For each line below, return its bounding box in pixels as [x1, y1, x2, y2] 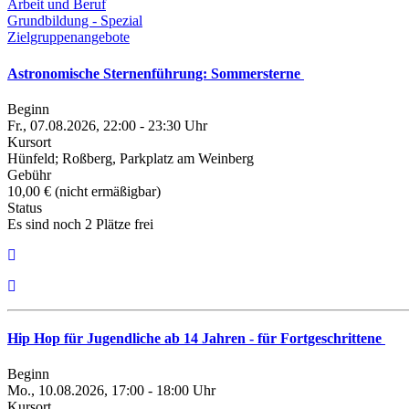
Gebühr [7, 166, 51, 183]
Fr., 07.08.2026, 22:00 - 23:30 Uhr [7, 117, 207, 133]
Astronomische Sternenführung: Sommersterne [7, 65, 304, 81]
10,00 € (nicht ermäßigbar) [7, 183, 161, 199]
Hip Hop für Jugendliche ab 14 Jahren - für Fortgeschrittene [7, 330, 385, 347]
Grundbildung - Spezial [7, 13, 142, 29]
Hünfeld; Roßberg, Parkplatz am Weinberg [7, 150, 254, 166]
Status [7, 199, 42, 215]
